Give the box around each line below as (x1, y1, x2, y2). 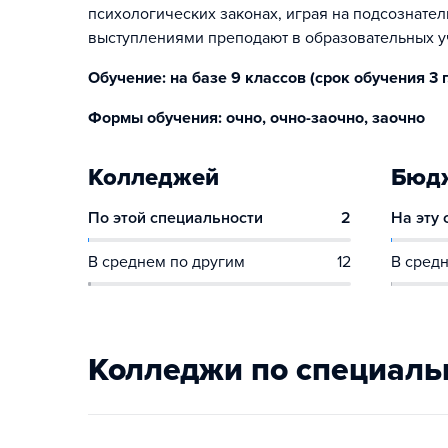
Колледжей (88, 163, 219, 192)
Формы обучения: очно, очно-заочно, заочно (88, 108, 425, 128)
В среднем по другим (88, 252, 245, 272)
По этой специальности (88, 208, 263, 228)
